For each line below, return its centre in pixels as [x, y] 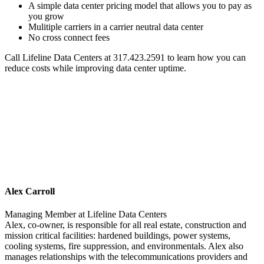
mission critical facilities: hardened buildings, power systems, [118, 236]
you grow [46, 16]
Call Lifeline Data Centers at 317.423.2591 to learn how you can [125, 57]
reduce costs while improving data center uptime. [95, 68]
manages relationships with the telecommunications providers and [126, 257]
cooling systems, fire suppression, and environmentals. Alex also [124, 246]
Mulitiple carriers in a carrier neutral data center [116, 27]
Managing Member [40, 214]
